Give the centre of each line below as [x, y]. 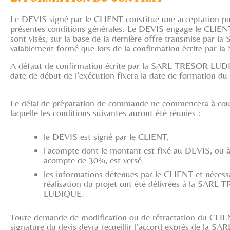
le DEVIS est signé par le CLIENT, [106, 136]
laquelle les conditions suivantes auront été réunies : [105, 113]
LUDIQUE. [64, 193]
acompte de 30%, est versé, [94, 160]
